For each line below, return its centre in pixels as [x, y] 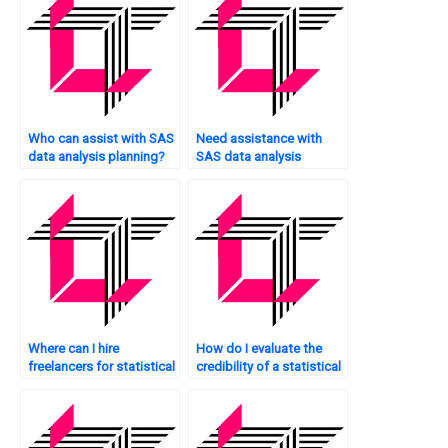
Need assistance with [259, 139]
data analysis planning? [96, 157]
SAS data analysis [248, 157]
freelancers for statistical [101, 367]
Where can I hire [73, 349]
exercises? [227, 175]
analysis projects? [81, 385]
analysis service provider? [270, 385]
